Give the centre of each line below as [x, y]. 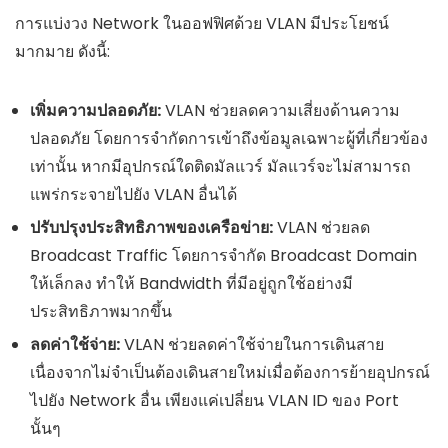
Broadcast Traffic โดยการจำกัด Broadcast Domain [223, 256]
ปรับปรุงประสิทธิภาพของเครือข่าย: [151, 228]
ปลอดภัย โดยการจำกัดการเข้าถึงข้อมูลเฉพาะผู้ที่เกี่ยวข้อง [229, 139]
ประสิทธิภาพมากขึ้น [101, 312]
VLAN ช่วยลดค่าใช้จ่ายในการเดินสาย [252, 345]
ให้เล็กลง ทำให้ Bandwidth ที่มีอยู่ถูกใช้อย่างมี [191, 284]
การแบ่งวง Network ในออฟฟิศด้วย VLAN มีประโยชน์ [202, 24]
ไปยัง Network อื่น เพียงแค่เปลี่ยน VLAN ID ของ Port [214, 401]
